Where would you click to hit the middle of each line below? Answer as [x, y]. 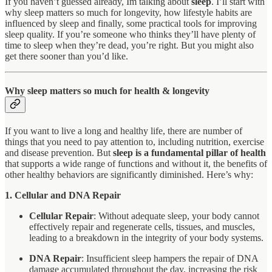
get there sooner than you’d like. [66, 56]
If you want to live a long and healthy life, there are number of [124, 131]
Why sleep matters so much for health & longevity [107, 90]
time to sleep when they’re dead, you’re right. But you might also [129, 45]
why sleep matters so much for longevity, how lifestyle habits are [128, 12]
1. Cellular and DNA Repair [63, 195]
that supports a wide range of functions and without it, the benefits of [136, 164]
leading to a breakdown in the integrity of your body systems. [146, 238]
